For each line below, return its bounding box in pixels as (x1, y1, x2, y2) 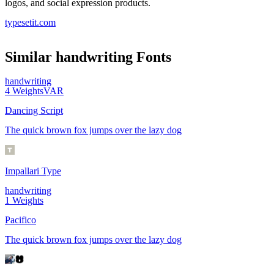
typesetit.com (5, 17, 56, 28)
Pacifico (5, 215, 36, 226)
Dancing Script (5, 105, 63, 116)
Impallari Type (5, 166, 61, 177)
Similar (5, 49, 56, 65)
